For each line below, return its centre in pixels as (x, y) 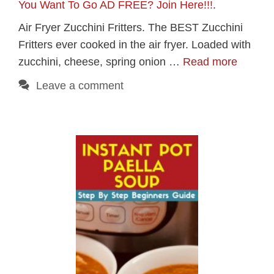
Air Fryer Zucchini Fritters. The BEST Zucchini (131, 27)
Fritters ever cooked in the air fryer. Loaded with (135, 44)
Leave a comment (80, 85)
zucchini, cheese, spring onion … (101, 61)
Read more (210, 61)
